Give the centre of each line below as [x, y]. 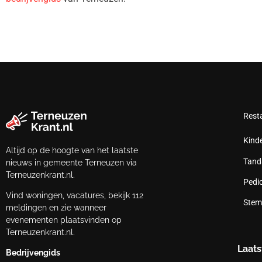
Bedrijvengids [33, 253]
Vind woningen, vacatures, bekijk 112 [75, 195]
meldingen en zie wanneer [56, 207]
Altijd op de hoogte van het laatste [72, 150]
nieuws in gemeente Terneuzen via [71, 162]
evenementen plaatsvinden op [64, 220]
